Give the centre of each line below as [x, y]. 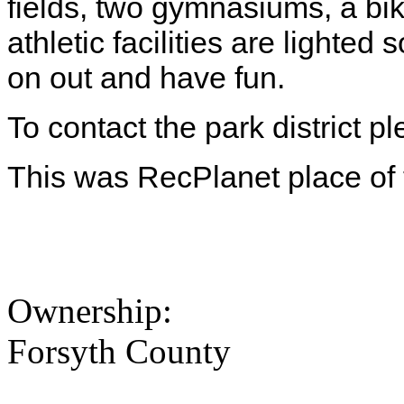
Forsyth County [119, 352]
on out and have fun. [146, 78]
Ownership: [94, 311]
